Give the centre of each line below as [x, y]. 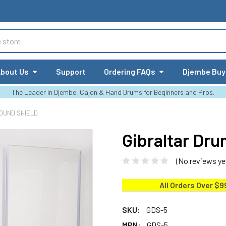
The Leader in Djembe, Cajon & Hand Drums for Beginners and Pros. [113, 92]
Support [71, 71]
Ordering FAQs [130, 71]
